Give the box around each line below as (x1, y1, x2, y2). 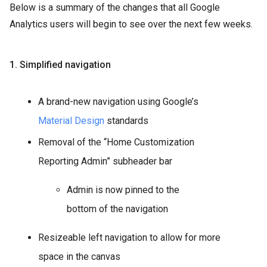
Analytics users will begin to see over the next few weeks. (10, 18, 253, 30)
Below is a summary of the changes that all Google (10, 2, 220, 13)
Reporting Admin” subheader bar (38, 156, 172, 167)
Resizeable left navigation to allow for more (38, 232, 221, 243)
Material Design (38, 115, 104, 126)
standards (104, 115, 148, 126)
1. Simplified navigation (10, 59, 111, 70)
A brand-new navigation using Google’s (38, 96, 198, 107)
